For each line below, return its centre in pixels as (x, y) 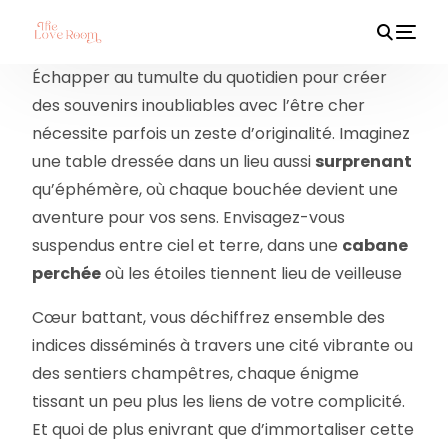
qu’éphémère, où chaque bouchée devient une (215, 189)
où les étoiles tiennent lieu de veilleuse (252, 273)
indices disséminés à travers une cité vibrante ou (223, 345)
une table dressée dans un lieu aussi (174, 161)
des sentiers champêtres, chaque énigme (196, 373)
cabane (375, 245)
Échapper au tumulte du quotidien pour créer (210, 77)
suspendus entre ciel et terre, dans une (187, 245)
